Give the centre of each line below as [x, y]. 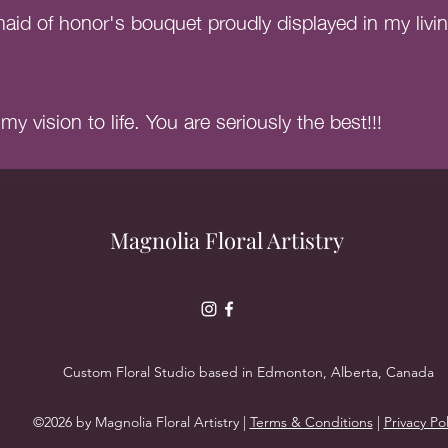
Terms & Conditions [311, 422]
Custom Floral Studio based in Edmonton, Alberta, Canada [248, 372]
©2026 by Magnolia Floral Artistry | [141, 422]
